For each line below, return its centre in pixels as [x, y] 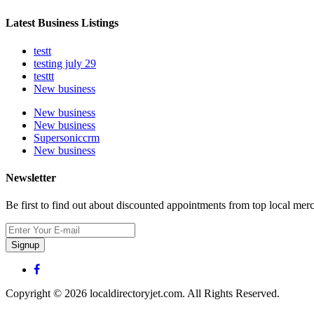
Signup [25, 245]
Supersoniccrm [67, 137]
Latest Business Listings [62, 23]
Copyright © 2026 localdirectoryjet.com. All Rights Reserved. [143, 294]
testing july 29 [65, 63]
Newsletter [31, 177]
